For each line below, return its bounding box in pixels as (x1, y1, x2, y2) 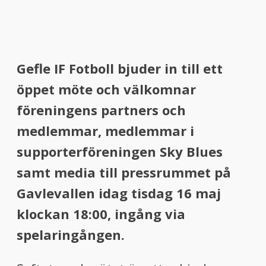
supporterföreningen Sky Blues (17, 142, 223, 160)
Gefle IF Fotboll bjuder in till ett (17, 59, 223, 77)
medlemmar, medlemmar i (17, 122, 194, 140)
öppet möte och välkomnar (17, 80, 196, 98)
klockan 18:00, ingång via (17, 205, 185, 223)
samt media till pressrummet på (17, 163, 231, 181)
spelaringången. (17, 226, 125, 243)
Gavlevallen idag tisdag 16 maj (17, 184, 221, 202)
